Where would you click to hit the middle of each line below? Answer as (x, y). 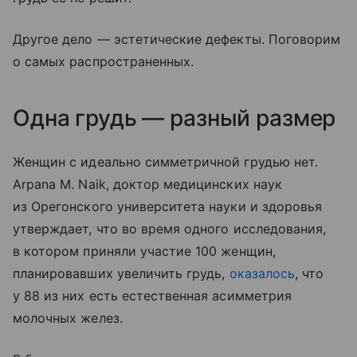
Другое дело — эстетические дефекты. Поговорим (177, 39)
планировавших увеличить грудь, (121, 273)
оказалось (262, 273)
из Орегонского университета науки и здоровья (168, 206)
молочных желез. (70, 318)
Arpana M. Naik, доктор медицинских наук (147, 184)
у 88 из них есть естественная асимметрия (152, 295)
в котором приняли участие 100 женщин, (144, 251)
